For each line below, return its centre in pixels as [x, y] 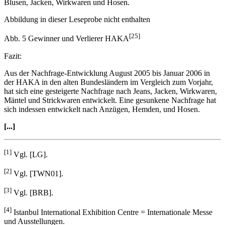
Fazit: [13, 47]
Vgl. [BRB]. [32, 184]
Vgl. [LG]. [30, 145]
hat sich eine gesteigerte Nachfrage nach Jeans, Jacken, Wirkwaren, [110, 82]
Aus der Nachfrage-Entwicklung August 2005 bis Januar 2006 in [107, 64]
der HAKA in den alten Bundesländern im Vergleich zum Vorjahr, [108, 73]
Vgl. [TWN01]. [37, 165]
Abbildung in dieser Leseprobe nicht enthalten [77, 11]
